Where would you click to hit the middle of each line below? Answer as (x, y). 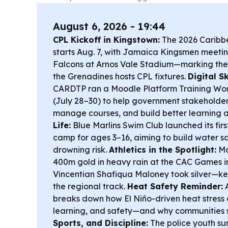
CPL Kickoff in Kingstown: (106, 40)
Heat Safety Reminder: (175, 186)
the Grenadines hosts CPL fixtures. (120, 76)
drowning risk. (81, 150)
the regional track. (90, 186)
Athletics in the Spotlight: (163, 150)
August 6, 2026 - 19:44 (109, 26)
